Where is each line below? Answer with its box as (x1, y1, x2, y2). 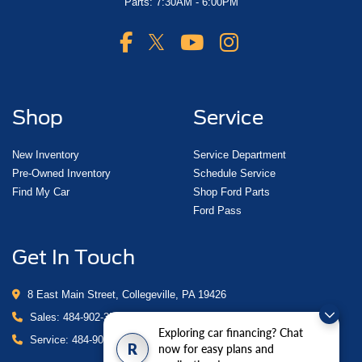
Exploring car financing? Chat (158, 327, 303, 341)
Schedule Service (193, 167, 276, 180)
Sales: (27, 311, 63, 324)
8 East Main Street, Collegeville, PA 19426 (24, 288, 226, 301)
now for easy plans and (158, 343, 274, 357)
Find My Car (12, 186, 69, 199)
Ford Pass (193, 204, 242, 217)
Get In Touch (12, 246, 135, 270)
